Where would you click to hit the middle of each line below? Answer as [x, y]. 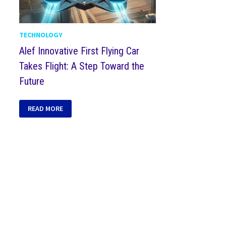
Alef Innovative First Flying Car [79, 51]
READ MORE [46, 109]
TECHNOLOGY [41, 35]
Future [32, 81]
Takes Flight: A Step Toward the [82, 66]
